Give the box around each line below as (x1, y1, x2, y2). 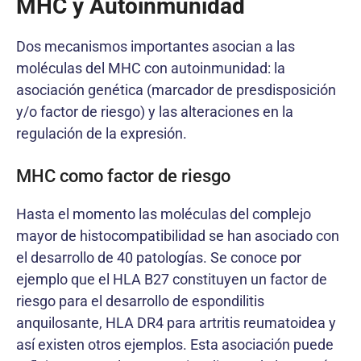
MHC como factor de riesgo (16, 166, 230, 186)
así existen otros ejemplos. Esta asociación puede (16, 336, 334, 353)
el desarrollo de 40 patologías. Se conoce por (16, 249, 301, 266)
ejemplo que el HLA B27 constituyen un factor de (16, 271, 327, 288)
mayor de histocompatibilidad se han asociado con (16, 227, 339, 244)
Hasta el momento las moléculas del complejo (16, 205, 311, 222)
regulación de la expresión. (16, 125, 187, 142)
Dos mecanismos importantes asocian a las (16, 38, 295, 55)
